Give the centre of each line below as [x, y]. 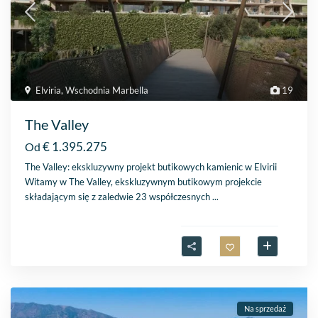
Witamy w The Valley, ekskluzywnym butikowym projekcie [144, 182]
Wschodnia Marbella [107, 91]
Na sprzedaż [265, 309]
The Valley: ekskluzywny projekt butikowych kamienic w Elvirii [151, 167]
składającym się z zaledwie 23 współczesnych [119, 197]
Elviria [49, 91]
